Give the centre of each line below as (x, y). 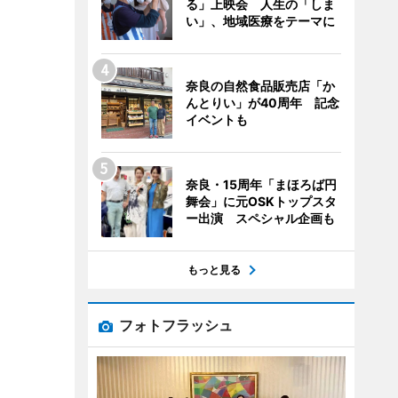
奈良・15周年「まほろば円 (261, 184)
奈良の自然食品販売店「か (260, 86)
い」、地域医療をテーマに (260, 21)
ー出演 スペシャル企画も (260, 218)
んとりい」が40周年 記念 (262, 103)
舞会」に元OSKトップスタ (261, 201)
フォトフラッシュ (175, 325)
